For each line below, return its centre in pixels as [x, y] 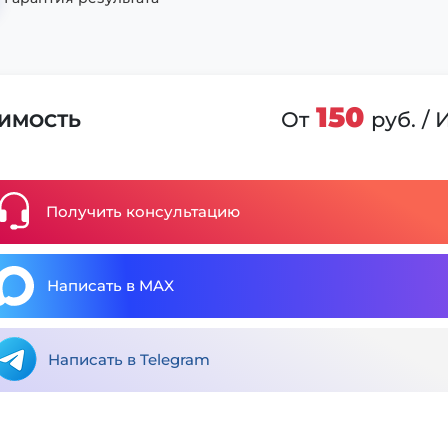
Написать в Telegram [129, 359]
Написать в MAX [110, 285]
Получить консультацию [143, 211]
